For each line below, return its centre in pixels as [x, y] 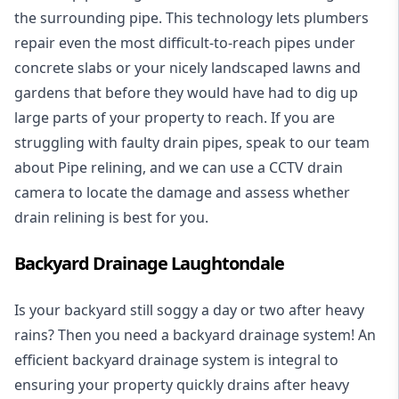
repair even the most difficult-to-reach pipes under [185, 42]
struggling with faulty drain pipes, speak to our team [192, 142]
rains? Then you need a [94, 334]
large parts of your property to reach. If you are [175, 117]
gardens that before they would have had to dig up [186, 92]
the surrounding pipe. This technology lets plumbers [191, 17]
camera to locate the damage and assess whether [182, 192]
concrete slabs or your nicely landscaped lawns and [187, 67]
